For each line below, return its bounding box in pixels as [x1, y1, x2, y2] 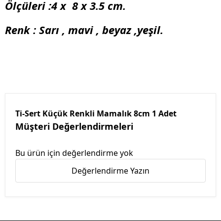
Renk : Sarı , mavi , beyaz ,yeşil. [5, 22, 163, 37]
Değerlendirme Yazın [72, 165, 149, 177]
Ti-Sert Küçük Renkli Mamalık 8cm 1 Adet [15, 108, 177, 119]
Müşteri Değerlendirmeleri [15, 120, 133, 133]
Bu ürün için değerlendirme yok [15, 147, 133, 159]
